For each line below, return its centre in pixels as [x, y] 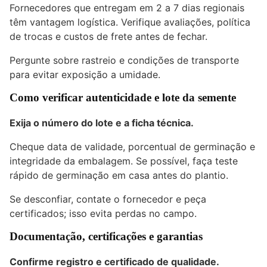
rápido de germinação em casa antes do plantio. [119, 175]
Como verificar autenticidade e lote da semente [123, 98]
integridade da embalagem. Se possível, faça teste [124, 161]
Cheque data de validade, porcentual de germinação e [132, 146]
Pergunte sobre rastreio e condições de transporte [124, 60]
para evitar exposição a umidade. [85, 75]
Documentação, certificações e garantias [106, 236]
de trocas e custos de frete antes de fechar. [108, 37]
